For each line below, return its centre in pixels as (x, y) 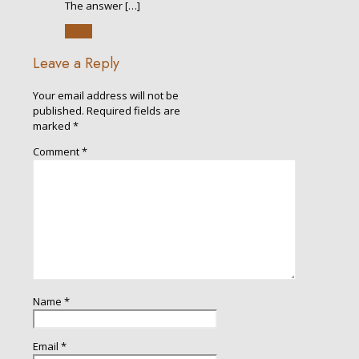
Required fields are (133, 111)
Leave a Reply (76, 64)
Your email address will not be (106, 96)
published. (58, 111)
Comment (57, 152)
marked (53, 126)
